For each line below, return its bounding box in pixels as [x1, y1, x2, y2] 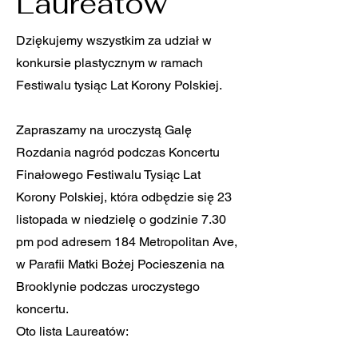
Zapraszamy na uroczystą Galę [16, 122, 192, 137]
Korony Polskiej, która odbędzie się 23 [16, 189, 232, 205]
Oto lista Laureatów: [16, 324, 129, 339]
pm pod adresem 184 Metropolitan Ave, [16, 234, 237, 249]
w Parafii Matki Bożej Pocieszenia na [16, 257, 225, 272]
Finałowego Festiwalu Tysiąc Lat [16, 167, 201, 182]
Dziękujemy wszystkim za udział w [16, 33, 212, 48]
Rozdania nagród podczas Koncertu [16, 145, 220, 160]
